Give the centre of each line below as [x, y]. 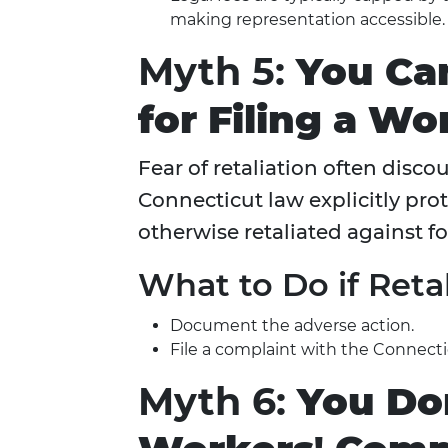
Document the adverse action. [292, 326]
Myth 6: [217, 402]
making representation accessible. [307, 20]
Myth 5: [217, 72]
